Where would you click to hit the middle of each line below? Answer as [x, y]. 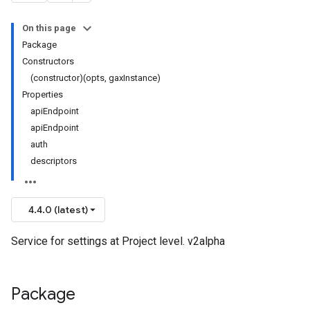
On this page [49, 28]
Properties [43, 94]
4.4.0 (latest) [58, 210]
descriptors [54, 161]
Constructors [48, 61]
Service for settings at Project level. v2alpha [118, 241]
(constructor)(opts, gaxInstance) [95, 78]
